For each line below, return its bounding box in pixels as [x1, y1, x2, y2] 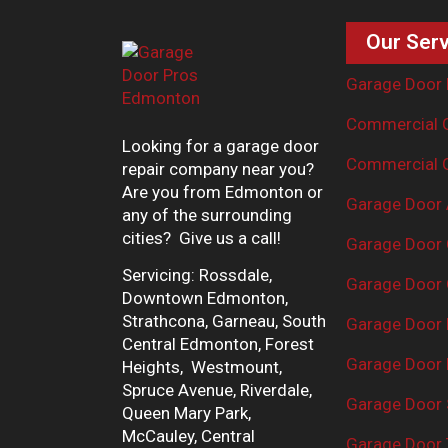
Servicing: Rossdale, [122, 265, 272, 286]
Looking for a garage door [122, 136, 319, 157]
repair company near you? [122, 159, 314, 180]
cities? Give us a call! [122, 228, 281, 249]
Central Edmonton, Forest [122, 334, 314, 355]
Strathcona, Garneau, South [122, 311, 326, 332]
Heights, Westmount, [122, 357, 282, 378]
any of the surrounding [122, 205, 292, 226]
